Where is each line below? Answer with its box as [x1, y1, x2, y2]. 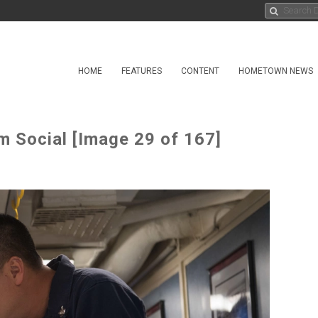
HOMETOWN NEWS [238, 66, 313, 76]
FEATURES [121, 66, 162, 76]
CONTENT [181, 66, 219, 76]
